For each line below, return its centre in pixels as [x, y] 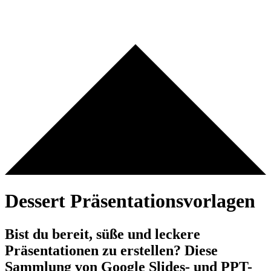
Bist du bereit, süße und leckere [103, 234]
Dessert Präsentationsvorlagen [130, 201]
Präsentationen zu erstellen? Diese [111, 251]
